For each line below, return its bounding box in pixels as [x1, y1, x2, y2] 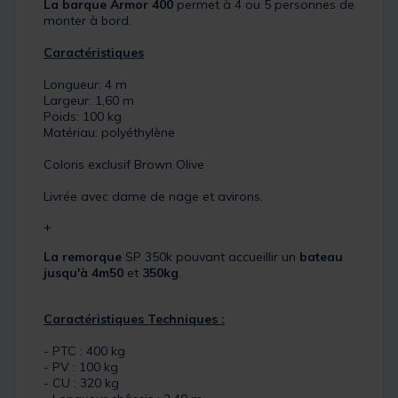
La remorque [44, 249, 122, 266]
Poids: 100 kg [44, 108, 122, 125]
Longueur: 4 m [44, 76, 127, 93]
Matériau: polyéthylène [44, 124, 175, 141]
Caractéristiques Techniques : [44, 311, 225, 328]
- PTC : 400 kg [44, 343, 125, 360]
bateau [299, 249, 343, 266]
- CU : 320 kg [44, 375, 119, 392]
